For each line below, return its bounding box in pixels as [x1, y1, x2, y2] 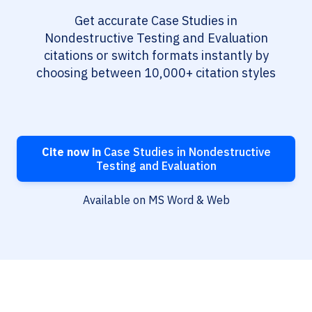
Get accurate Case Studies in [75, 13, 237, 29]
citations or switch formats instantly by [43, 47, 269, 64]
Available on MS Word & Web [82, 193, 230, 208]
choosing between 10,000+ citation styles [36, 65, 276, 81]
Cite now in [41, 145, 101, 159]
